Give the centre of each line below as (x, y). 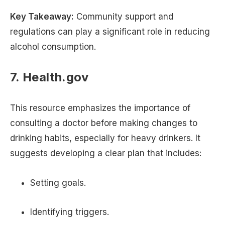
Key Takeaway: (42, 17)
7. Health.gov (49, 77)
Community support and (124, 17)
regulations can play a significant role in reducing (110, 32)
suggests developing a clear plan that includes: (106, 153)
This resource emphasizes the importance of (100, 108)
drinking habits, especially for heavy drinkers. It (105, 138)
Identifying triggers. (70, 212)
